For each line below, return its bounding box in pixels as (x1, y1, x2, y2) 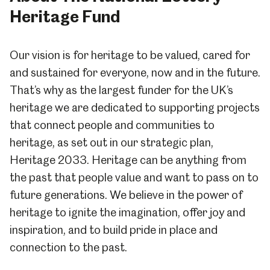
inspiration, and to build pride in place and (10, 223, 218, 237)
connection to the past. (10, 240, 127, 255)
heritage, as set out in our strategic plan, (10, 136, 213, 150)
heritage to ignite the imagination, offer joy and (10, 206, 245, 220)
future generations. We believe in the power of (10, 188, 242, 202)
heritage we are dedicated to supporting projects (10, 101, 260, 115)
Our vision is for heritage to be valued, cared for (10, 48, 250, 63)
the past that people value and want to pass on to (10, 171, 259, 185)
